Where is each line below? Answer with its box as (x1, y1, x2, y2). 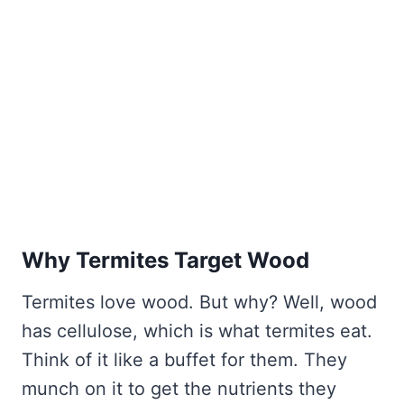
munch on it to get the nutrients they (22, 378, 336, 400)
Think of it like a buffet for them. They (22, 349, 347, 372)
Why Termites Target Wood (22, 247, 309, 274)
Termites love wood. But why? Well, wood (22, 291, 377, 314)
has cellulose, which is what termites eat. (22, 320, 372, 343)
